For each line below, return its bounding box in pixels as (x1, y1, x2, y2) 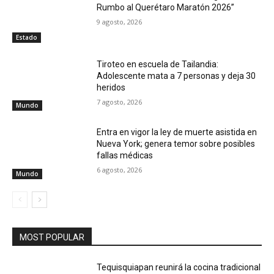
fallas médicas (97, 150, 154, 161)
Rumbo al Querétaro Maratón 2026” (97, 2, 235, 12)
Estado (16, 32, 37, 42)
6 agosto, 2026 (97, 165, 143, 175)
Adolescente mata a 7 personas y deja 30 (97, 70, 256, 81)
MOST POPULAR (20, 232, 84, 242)
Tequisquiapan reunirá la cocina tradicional (97, 262, 261, 272)
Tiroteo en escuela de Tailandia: (97, 59, 219, 69)
